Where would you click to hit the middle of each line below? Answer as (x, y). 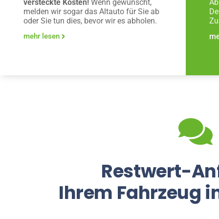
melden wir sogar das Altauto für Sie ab (91, 12)
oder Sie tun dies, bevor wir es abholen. (90, 21)
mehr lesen (42, 36)
